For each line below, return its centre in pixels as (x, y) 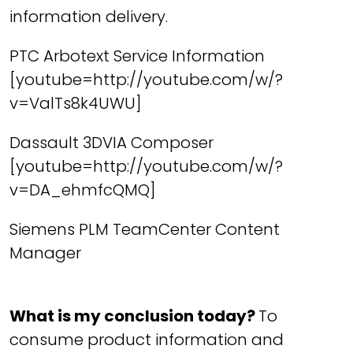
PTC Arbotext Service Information (137, 56)
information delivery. (89, 17)
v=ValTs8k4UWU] (76, 103)
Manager (45, 253)
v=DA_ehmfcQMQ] (83, 190)
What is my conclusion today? (134, 316)
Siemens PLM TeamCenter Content (145, 229)
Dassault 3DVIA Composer (111, 143)
